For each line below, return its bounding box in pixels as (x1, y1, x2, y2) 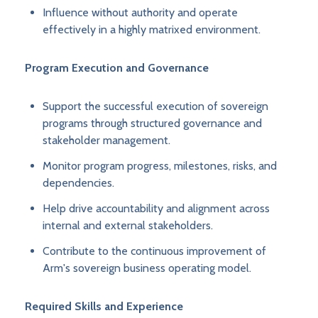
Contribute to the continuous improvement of (43, 244, 266, 258)
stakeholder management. (43, 133, 170, 148)
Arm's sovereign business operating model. (43, 261, 251, 275)
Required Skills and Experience (25, 300, 183, 314)
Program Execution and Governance (25, 61, 209, 75)
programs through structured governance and (43, 116, 262, 131)
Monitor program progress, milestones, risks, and (43, 159, 277, 173)
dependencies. (43, 176, 114, 190)
